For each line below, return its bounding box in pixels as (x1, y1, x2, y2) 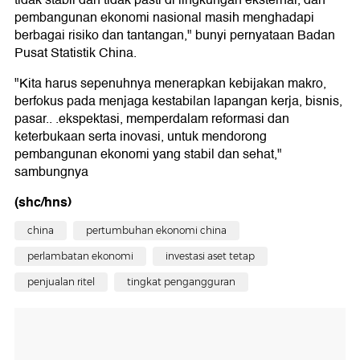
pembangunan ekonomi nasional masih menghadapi (14, 7, 314, 29)
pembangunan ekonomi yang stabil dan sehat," (14, 144, 282, 166)
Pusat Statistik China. (14, 43, 137, 64)
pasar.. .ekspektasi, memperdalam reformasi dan (14, 108, 289, 130)
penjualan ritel (27, 276, 95, 288)
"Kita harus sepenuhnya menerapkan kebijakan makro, (14, 73, 326, 95)
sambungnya (14, 162, 88, 183)
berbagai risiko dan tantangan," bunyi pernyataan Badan (14, 25, 335, 47)
